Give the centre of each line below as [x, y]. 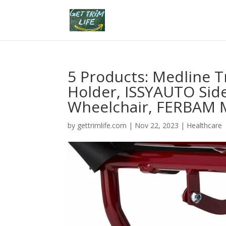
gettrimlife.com [102, 125]
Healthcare [205, 125]
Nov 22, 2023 [157, 125]
